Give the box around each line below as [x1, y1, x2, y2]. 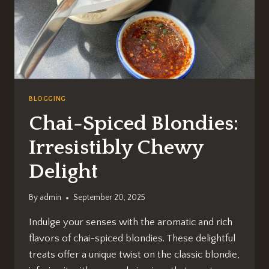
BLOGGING [29, 94, 66, 103]
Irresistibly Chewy [29, 136, 203, 159]
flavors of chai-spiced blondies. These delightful [29, 233, 235, 244]
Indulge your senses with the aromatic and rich [29, 217, 232, 228]
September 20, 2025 [73, 193, 146, 203]
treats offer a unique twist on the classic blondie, [29, 249, 240, 261]
